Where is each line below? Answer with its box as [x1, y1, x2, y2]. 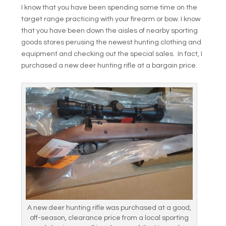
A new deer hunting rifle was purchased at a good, [27, 204, 192, 211]
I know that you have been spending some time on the [21, 4, 198, 11]
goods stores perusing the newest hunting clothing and [21, 38, 202, 46]
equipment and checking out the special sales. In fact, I [21, 50, 203, 58]
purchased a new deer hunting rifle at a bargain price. [21, 62, 198, 69]
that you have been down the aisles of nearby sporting [21, 27, 198, 34]
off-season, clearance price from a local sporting [30, 214, 189, 221]
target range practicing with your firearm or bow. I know [21, 15, 201, 23]
